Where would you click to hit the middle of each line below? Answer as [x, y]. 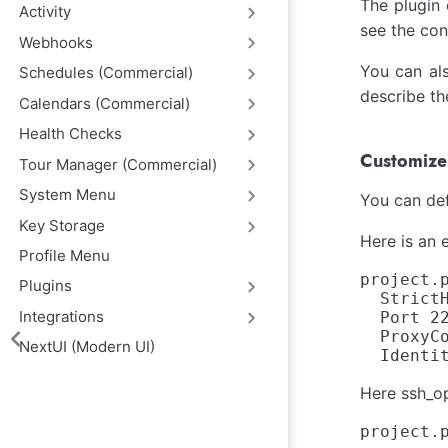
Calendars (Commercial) [105, 103]
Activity [45, 11]
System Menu [68, 195]
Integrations [62, 316]
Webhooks [56, 42]
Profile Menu [65, 256]
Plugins [46, 286]
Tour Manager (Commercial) [118, 164]
